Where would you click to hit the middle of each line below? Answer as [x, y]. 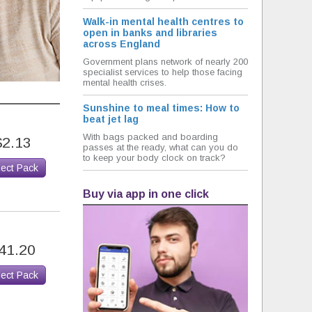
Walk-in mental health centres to [163, 22]
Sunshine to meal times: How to [161, 108]
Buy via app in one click [146, 194]
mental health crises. [125, 83]
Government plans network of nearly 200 [165, 62]
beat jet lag [111, 119]
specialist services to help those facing [163, 72]
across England [122, 44]
